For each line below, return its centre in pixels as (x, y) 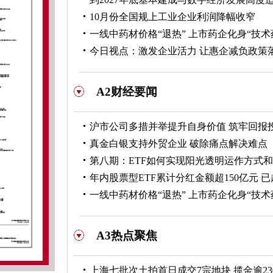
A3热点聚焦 (127, 236)
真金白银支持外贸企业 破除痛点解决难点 (179, 144)
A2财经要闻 (127, 92)
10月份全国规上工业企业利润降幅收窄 (172, 17)
